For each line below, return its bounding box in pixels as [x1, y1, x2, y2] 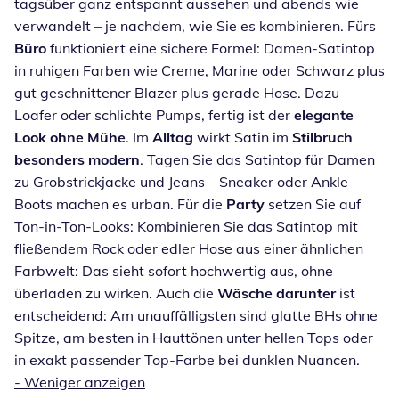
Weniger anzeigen [24, 372, 145, 391]
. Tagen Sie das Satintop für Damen [140, 150, 375, 168]
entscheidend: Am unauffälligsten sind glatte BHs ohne [14, 305, 378, 324]
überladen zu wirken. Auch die [14, 283, 217, 302]
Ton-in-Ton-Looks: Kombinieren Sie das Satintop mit [14, 216, 358, 235]
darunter [276, 283, 336, 302]
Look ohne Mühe [14, 127, 126, 146]
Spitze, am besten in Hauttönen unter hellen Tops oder [14, 328, 373, 346]
